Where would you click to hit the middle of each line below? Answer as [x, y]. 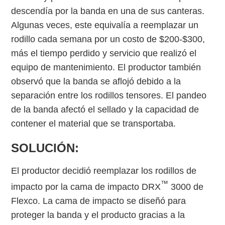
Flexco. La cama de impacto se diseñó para [99, 201]
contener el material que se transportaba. [94, 124]
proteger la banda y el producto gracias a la [98, 215]
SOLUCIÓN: [45, 148]
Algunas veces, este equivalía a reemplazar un [105, 25]
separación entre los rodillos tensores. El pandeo [109, 96]
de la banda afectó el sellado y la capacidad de [105, 110]
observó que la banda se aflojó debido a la [96, 82]
